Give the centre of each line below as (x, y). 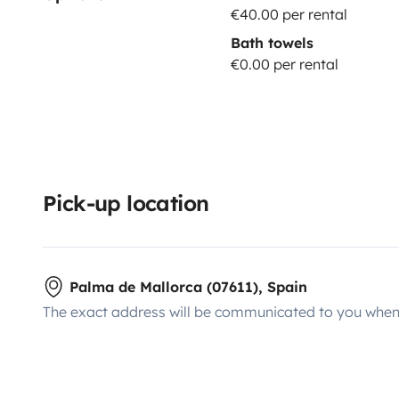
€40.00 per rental (289, 14)
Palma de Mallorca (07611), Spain (188, 286)
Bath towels (272, 42)
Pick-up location (126, 203)
